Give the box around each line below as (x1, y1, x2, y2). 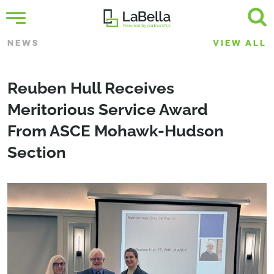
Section (7, 143, 66, 161)
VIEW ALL (213, 38, 267, 48)
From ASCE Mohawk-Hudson (7, 122, 224, 140)
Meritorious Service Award (7, 100, 208, 119)
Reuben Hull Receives (7, 79, 174, 97)
